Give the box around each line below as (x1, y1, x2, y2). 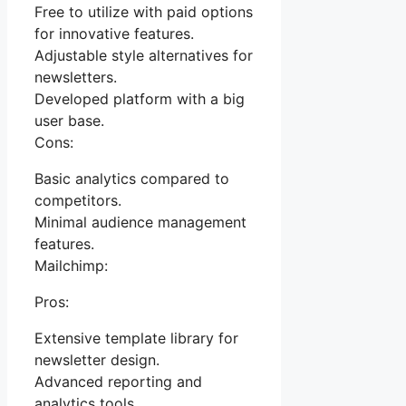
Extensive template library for (34, 329, 238, 348)
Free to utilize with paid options (34, 3, 253, 22)
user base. (34, 111, 104, 130)
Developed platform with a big (34, 90, 245, 109)
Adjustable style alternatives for (34, 46, 253, 65)
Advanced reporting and (34, 372, 202, 391)
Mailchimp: (34, 256, 108, 275)
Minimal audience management (34, 213, 246, 232)
